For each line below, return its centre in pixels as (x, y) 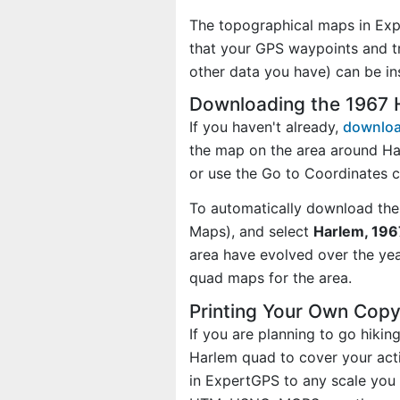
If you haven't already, (266, 127)
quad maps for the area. (271, 278)
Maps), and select (251, 232)
